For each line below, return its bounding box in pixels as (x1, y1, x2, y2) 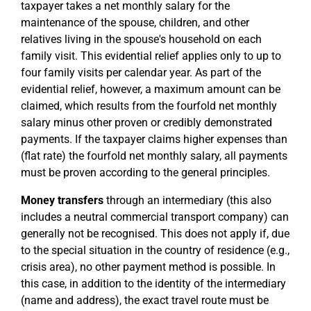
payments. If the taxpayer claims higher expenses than (21, 133, 287, 146)
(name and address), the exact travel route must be (21, 294, 269, 307)
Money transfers (21, 194, 103, 207)
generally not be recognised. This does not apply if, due (21, 227, 289, 240)
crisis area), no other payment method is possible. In (21, 260, 276, 274)
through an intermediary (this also (103, 194, 271, 207)
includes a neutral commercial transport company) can (21, 210, 289, 224)
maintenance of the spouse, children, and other (21, 16, 249, 29)
